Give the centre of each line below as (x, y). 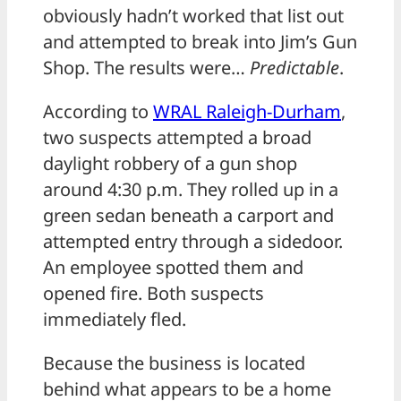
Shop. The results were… (146, 67)
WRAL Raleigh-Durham (247, 111)
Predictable (294, 67)
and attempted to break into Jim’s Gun (200, 41)
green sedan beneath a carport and (188, 215)
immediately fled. (115, 319)
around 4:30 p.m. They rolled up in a (191, 189)
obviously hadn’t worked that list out (193, 15)
